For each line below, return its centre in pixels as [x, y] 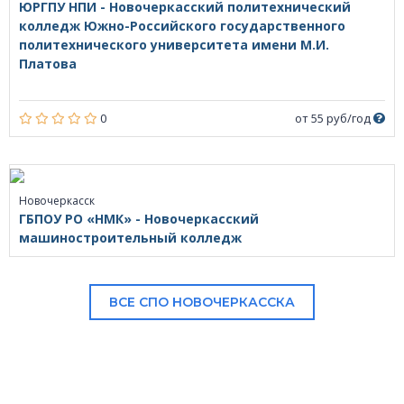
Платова [48, 64]
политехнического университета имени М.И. [174, 45]
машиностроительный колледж [130, 238]
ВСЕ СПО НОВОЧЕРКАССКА [202, 303]
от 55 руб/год [334, 119]
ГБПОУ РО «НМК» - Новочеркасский [139, 219]
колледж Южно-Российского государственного [182, 26]
